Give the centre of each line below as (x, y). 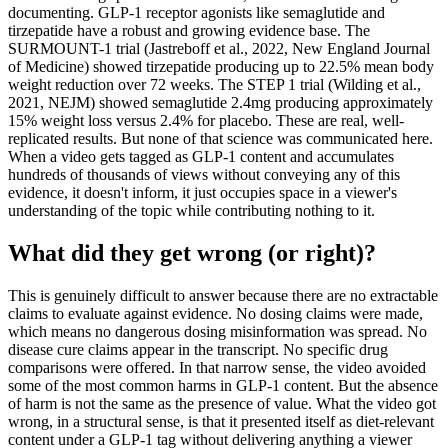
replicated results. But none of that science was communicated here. (220, 138)
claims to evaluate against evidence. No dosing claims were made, (215, 313)
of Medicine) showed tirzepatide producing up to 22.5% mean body (221, 66)
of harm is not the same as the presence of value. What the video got (222, 403)
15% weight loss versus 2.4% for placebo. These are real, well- (206, 120)
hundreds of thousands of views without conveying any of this (204, 174)
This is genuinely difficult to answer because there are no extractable (223, 295)
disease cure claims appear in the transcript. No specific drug (198, 349)
